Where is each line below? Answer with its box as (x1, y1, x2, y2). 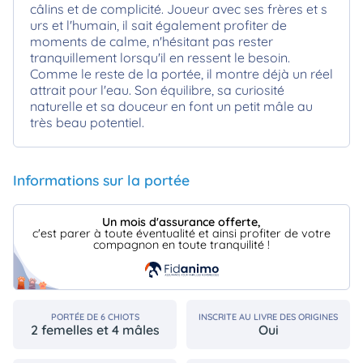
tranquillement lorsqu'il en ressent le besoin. (30, 49, 290, 66)
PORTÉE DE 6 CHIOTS (50, 310, 139, 322)
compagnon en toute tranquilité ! (93, 237, 270, 252)
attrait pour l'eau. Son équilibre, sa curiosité (30, 82, 284, 99)
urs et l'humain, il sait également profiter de (30, 17, 287, 34)
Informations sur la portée (13, 171, 190, 190)
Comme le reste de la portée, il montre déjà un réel (30, 66, 333, 83)
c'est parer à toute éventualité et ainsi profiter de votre (32, 225, 331, 241)
